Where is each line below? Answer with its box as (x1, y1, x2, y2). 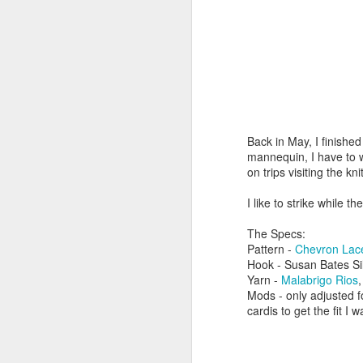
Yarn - (247, 271, 281, 288)
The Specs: (247, 224, 305, 241)
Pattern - (247, 240, 295, 257)
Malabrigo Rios (281, 271, 358, 288)
